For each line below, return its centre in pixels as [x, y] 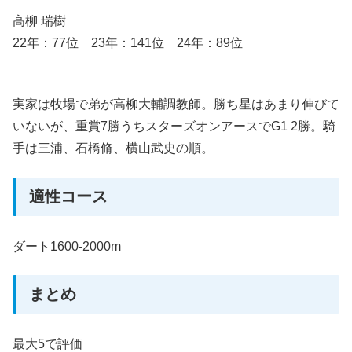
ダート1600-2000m [67, 246]
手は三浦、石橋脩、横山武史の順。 [113, 148]
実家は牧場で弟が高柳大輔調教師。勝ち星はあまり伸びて [176, 104]
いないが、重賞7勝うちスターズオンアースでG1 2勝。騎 [174, 126]
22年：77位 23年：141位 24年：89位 [128, 42]
